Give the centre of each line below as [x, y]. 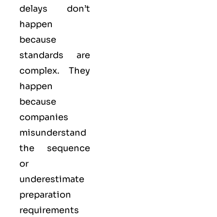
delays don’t [55, 9]
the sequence [55, 148]
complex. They [55, 71]
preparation [45, 195]
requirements [49, 210]
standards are [55, 55]
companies [44, 117]
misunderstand [53, 133]
